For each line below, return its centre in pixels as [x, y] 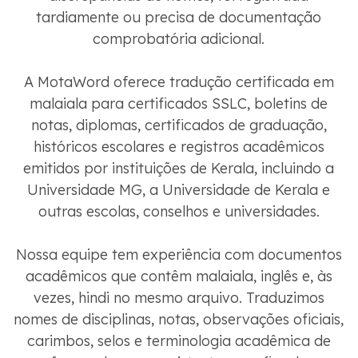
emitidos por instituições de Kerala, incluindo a [179, 169]
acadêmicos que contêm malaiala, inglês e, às [179, 276]
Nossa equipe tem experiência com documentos [179, 255]
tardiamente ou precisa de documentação [179, 18]
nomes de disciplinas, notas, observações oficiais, [179, 320]
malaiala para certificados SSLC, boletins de [179, 104]
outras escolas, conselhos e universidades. [179, 212]
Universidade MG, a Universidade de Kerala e [179, 190]
